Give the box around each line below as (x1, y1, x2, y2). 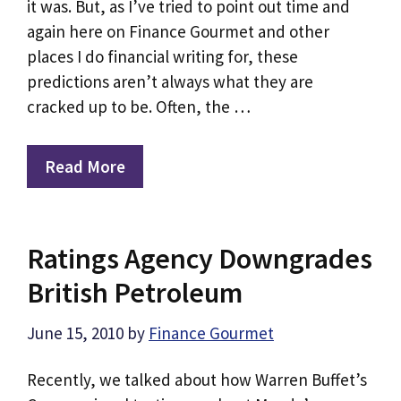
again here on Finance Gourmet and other (27, 21, 329, 43)
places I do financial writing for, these (27, 46, 298, 68)
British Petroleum (27, 274, 243, 311)
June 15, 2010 (27, 322, 124, 345)
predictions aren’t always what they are (27, 71, 313, 93)
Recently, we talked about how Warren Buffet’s (27, 369, 367, 391)
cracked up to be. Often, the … (27, 96, 251, 118)
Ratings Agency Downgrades (27, 240, 372, 277)
